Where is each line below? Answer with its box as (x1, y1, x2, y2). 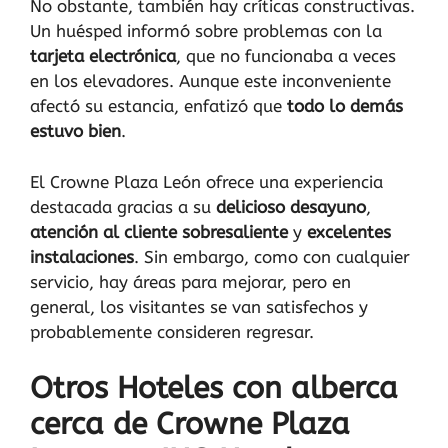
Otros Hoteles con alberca (30, 370, 398, 407)
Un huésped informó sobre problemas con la (30, 21, 382, 42)
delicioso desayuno (216, 196, 366, 217)
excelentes (307, 221, 391, 242)
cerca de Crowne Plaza (30, 406, 350, 443)
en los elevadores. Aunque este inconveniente (30, 71, 391, 92)
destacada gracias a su (30, 196, 216, 217)
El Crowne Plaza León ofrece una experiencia (30, 171, 383, 192)
